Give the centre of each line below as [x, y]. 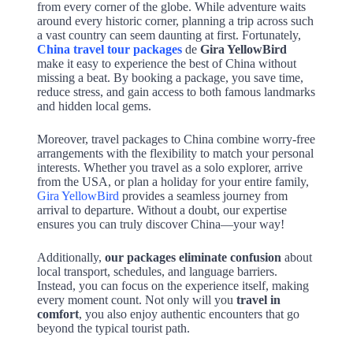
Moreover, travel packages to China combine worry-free [176, 139]
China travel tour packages [109, 50]
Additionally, [71, 258]
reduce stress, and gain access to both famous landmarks [176, 92]
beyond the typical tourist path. [113, 329]
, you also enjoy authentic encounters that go [189, 314]
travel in [258, 300]
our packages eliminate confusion [193, 258]
